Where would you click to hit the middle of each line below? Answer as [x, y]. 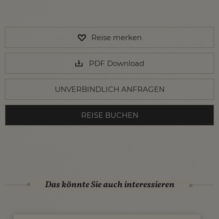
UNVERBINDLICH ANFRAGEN [109, 89]
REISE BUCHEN [109, 115]
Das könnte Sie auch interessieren [109, 185]
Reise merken [116, 37]
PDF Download [116, 63]
